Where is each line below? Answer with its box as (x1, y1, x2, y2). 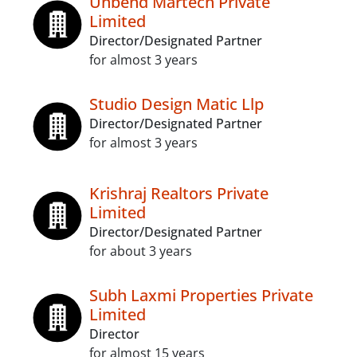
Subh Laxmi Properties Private (89, 284, 313, 306)
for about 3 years (89, 242, 192, 260)
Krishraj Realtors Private (89, 182, 269, 204)
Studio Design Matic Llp (89, 93, 264, 115)
